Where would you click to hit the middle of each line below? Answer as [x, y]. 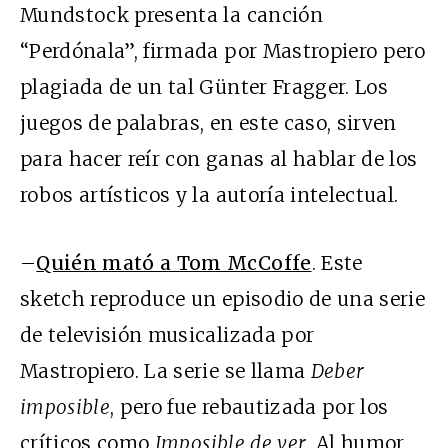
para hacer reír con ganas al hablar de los [219, 158]
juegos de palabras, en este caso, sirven [208, 122]
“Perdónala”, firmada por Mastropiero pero [223, 50]
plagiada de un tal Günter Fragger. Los [204, 86]
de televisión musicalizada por [167, 334]
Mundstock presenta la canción [171, 14]
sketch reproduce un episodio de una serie [223, 298]
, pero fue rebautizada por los [249, 406]
